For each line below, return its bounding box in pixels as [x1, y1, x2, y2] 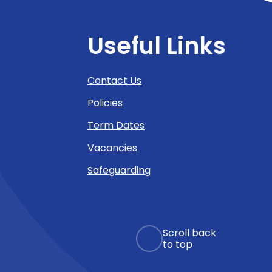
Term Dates [87, 118, 144, 132]
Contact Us [87, 73, 141, 87]
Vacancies [87, 140, 137, 155]
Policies [87, 95, 123, 110]
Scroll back [163, 225, 216, 240]
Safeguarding [87, 163, 151, 177]
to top [163, 237, 192, 251]
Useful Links [87, 29, 226, 62]
